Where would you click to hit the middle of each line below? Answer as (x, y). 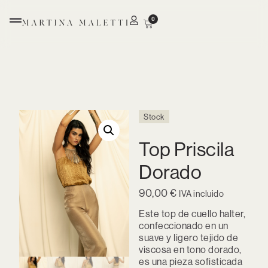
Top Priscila (186, 149)
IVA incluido (201, 194)
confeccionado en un (184, 226)
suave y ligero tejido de (188, 238)
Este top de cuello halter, (192, 214)
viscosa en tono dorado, (190, 250)
